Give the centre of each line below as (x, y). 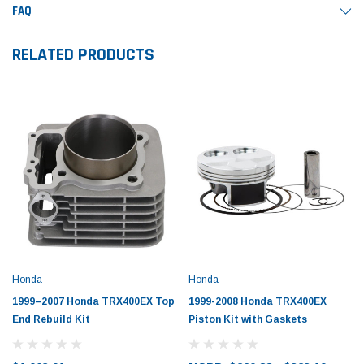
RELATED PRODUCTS (83, 55)
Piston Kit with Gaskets (248, 319)
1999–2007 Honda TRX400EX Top (93, 301)
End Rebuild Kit (51, 319)
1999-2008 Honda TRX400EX (258, 301)
